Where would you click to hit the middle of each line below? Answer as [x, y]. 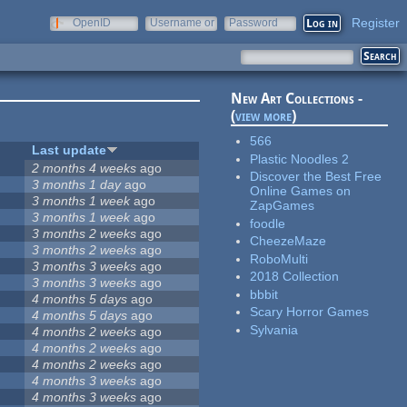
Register [376, 23]
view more [264, 116]
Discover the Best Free [316, 177]
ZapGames [283, 206]
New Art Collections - [297, 99]
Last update [69, 150]
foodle [268, 223]
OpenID [92, 23]
